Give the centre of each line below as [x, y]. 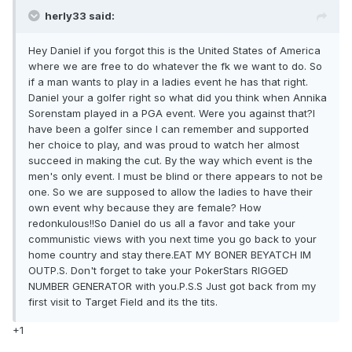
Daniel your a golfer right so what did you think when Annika [178, 98]
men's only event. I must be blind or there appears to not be [176, 176]
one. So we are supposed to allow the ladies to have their [170, 192]
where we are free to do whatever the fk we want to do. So [175, 66]
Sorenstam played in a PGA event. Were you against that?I [172, 114]
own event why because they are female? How [145, 208]
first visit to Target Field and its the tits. [123, 302]
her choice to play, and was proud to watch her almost [164, 145]
